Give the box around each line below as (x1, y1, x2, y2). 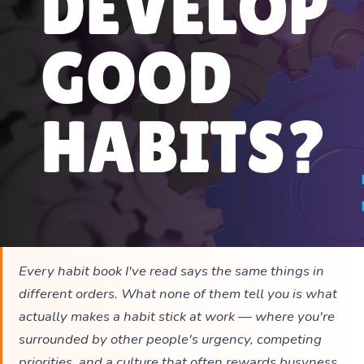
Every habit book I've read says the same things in (19, 262, 324, 280)
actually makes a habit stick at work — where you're (19, 307, 335, 326)
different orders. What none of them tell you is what (19, 284, 337, 303)
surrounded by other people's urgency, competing (19, 330, 322, 349)
